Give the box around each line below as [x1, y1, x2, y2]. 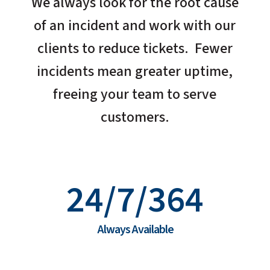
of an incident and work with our [34, 15, 236, 37]
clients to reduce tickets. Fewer [37, 38, 233, 60]
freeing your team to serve [53, 84, 217, 105]
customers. [100, 107, 169, 128]
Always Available [96, 221, 174, 239]
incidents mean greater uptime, [37, 61, 233, 83]
